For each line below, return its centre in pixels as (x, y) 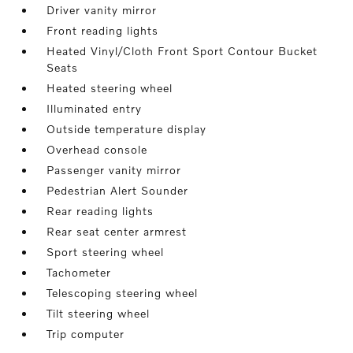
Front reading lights (103, 30)
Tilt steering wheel (98, 313)
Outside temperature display (127, 128)
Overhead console (97, 149)
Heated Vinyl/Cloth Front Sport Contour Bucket (182, 50)
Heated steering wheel (110, 87)
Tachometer (79, 272)
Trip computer (86, 333)
